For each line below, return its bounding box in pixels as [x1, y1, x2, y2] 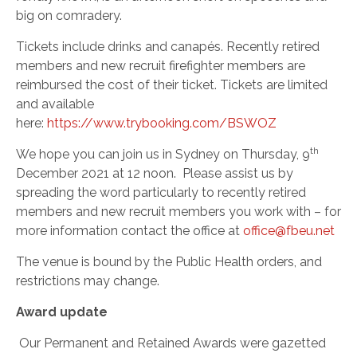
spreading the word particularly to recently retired [16, 185, 306, 200]
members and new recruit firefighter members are [16, 58, 305, 73]
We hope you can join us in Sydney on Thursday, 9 [16, 147, 310, 162]
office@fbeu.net [243, 223, 335, 238]
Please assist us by [182, 166, 293, 181]
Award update [16, 304, 108, 320]
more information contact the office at [16, 223, 240, 238]
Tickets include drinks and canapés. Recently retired [16, 39, 320, 54]
